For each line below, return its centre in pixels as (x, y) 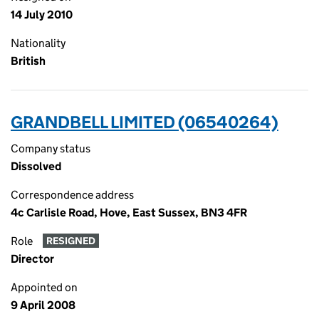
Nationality (38, 43)
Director (32, 259)
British (28, 61)
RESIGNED (70, 241)
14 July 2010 (42, 15)
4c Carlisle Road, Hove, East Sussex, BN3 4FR (129, 213)
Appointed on (44, 287)
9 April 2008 (43, 305)
